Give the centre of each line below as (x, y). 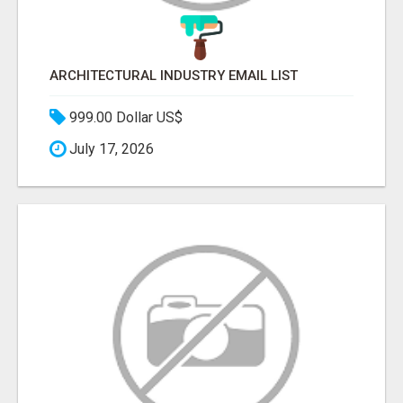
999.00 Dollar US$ (124, 117)
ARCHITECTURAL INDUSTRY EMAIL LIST (174, 75)
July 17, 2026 (110, 148)
